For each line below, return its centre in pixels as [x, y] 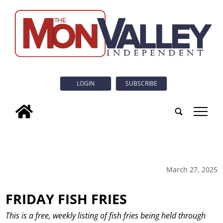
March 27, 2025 [192, 169]
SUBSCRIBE [141, 84]
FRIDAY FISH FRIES [66, 199]
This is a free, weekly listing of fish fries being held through [106, 216]
